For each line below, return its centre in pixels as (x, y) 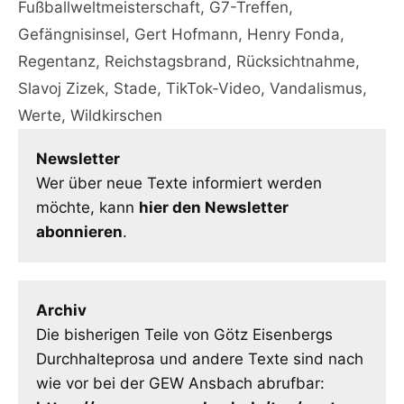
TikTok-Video (213, 88)
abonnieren (79, 231)
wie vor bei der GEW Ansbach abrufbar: (180, 383)
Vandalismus (316, 88)
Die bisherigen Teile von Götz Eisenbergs (184, 334)
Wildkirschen (116, 115)
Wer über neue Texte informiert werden (179, 183)
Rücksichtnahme (296, 61)
